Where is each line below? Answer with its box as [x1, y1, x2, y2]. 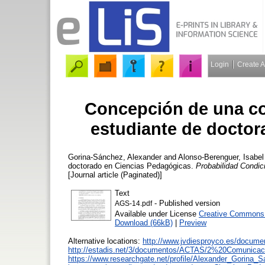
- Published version [152, 198, 220, 208]
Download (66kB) [115, 218, 173, 227]
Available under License [115, 209, 199, 218]
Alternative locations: [68, 236, 143, 245]
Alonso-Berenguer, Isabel [178, 152, 264, 161]
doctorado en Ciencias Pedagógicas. [68, 161, 196, 170]
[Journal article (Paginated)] [68, 170, 162, 179]
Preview [179, 218, 206, 227]
